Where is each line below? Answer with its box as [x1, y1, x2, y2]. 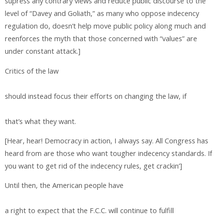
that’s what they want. [5, 116, 76, 126]
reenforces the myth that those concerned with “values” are [5, 34, 197, 44]
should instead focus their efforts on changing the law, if [5, 91, 186, 101]
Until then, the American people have [5, 181, 124, 190]
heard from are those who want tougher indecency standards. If [5, 149, 212, 158]
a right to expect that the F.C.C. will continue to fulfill [5, 206, 174, 216]
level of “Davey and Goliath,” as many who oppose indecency [5, 9, 199, 18]
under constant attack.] [5, 46, 80, 56]
